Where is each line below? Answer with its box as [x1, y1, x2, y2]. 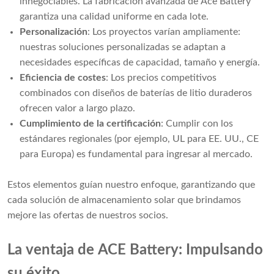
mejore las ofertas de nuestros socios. [7, 210, 168, 221]
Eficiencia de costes [20, 73, 106, 83]
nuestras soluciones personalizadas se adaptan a [20, 42, 226, 53]
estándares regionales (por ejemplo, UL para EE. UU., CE [20, 134, 259, 144]
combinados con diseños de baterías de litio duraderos [20, 88, 252, 98]
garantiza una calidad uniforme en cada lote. [20, 12, 209, 22]
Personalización [20, 27, 87, 37]
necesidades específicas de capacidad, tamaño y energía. [20, 57, 260, 68]
